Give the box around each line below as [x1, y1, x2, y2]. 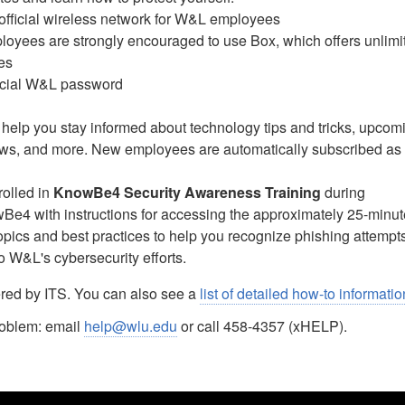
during [321, 182, 366, 202]
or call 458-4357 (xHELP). [177, 316, 348, 336]
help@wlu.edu [84, 316, 178, 336]
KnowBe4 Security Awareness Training [53, 182, 322, 202]
